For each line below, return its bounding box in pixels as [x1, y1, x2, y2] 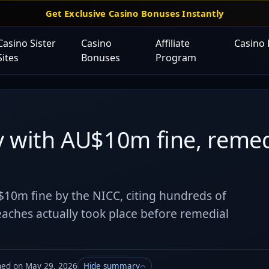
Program [155, 51, 196, 64]
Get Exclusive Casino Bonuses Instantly [45, 7, 224, 19]
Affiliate [155, 37, 190, 50]
